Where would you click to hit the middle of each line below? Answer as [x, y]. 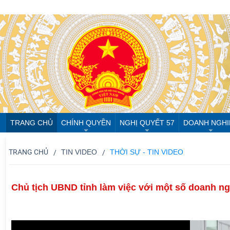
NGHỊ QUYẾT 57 [147, 122]
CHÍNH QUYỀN [86, 122]
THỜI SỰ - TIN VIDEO [147, 152]
